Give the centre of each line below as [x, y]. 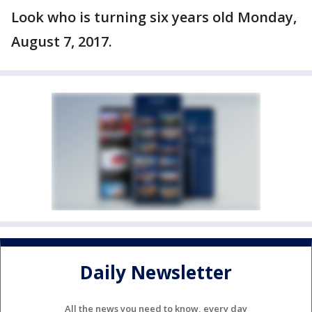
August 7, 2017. [62, 41]
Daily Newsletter [156, 273]
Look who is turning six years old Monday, [154, 17]
